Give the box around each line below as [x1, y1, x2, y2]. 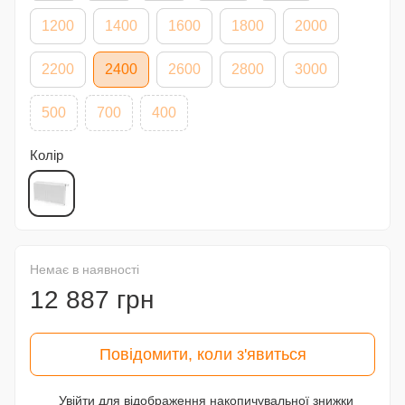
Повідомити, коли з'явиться [99, 345, 306, 363]
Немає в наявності [30, 262, 139, 277]
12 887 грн [30, 286, 154, 314]
